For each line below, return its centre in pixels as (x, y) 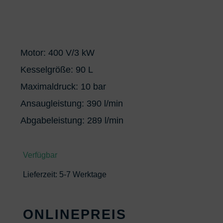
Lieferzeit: (41, 174)
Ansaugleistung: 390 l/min (72, 104)
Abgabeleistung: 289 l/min (72, 120)
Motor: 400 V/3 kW (58, 53)
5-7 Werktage (83, 174)
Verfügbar (40, 155)
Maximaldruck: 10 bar (63, 87)
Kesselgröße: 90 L (57, 70)
